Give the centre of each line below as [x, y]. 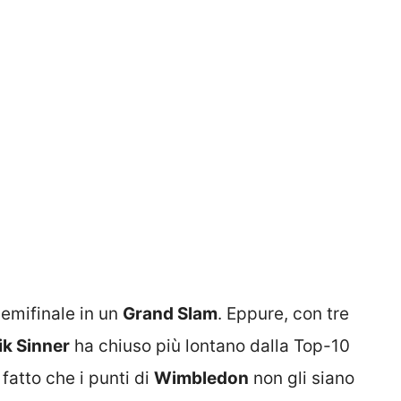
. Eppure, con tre [283, 313]
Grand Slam [170, 313]
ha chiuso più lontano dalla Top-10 [210, 346]
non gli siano [302, 378]
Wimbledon [201, 378]
